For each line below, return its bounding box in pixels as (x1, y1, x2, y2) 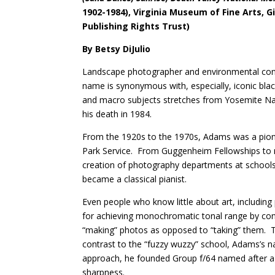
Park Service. (82, 144, 133, 157)
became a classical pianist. (82, 172, 187, 185)
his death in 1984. (82, 107, 152, 120)
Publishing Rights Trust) (82, 20, 190, 32)
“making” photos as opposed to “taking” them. (82, 223, 266, 236)
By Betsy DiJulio (82, 42, 151, 55)
